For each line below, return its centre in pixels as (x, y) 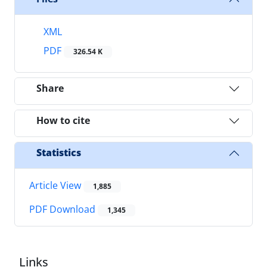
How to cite (63, 121)
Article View (56, 185)
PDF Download (63, 209)
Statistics (59, 153)
